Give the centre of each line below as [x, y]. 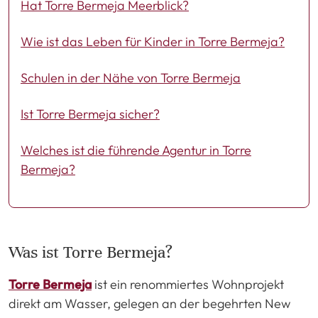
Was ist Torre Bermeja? [91, 252]
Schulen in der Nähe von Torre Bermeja [131, 77]
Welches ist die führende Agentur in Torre [136, 150]
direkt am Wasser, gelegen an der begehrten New [149, 303]
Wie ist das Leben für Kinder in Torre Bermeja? [153, 41]
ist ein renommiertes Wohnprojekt [188, 284]
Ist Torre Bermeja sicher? [90, 114]
